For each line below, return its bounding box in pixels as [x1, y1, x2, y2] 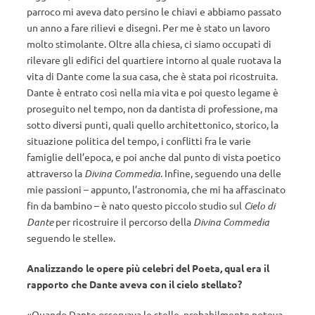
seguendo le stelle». [27, 231, 115, 244]
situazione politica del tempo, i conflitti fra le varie [27, 134, 251, 147]
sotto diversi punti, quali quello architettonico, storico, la [27, 118, 278, 131]
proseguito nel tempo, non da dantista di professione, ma [27, 102, 278, 115]
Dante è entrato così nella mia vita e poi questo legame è [27, 86, 278, 98]
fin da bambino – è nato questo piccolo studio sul [27, 199, 244, 212]
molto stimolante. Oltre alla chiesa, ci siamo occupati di [27, 37, 271, 50]
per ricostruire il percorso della [53, 215, 193, 228]
